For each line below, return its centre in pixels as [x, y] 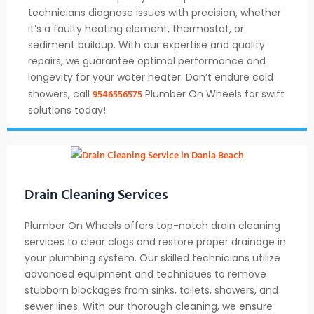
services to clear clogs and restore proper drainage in [155, 241]
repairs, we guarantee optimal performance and [147, 61]
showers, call [60, 94]
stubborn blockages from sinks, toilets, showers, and [151, 290]
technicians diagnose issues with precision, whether [155, 13]
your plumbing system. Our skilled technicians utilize [152, 258]
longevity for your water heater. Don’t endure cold [151, 77]
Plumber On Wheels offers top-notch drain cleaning [152, 225]
